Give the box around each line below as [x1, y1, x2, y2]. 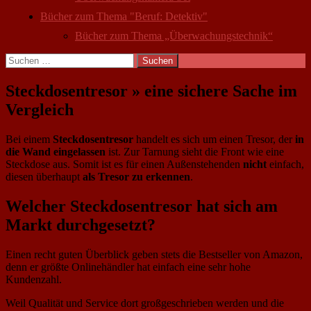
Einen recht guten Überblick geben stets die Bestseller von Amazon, [6, 248, 303, 260]
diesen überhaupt [6, 170, 83, 183]
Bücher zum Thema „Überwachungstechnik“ [75, 30, 273, 42]
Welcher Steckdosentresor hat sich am [6, 196, 278, 215]
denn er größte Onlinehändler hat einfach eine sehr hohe [6, 260, 251, 273]
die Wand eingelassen [6, 145, 106, 158]
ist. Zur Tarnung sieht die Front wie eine [106, 145, 284, 158]
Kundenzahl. [6, 273, 62, 285]
